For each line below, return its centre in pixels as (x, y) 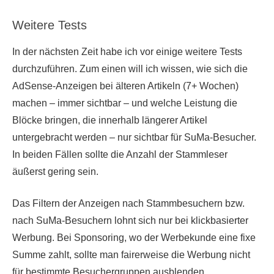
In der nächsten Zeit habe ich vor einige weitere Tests (127, 52)
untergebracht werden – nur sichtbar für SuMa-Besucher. (134, 138)
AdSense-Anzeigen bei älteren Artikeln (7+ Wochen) (125, 86)
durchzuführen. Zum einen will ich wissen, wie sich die (130, 69)
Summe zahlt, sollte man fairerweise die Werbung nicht (131, 255)
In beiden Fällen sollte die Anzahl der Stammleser (120, 155)
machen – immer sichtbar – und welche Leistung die (125, 103)
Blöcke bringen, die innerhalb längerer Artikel (110, 120)
